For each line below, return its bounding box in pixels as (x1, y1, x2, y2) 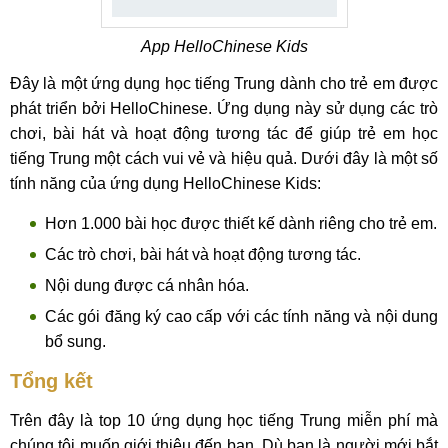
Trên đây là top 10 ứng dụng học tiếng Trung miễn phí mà (10, 412, 438, 429)
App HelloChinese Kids (140, 38, 308, 55)
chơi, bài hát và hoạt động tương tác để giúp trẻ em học (10, 125, 438, 142)
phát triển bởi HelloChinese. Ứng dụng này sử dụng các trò (10, 100, 438, 117)
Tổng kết (10, 370, 93, 392)
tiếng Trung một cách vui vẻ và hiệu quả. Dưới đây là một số (10, 150, 438, 167)
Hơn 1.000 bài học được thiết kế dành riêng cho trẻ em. (45, 215, 437, 232)
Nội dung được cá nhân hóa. (45, 277, 249, 294)
